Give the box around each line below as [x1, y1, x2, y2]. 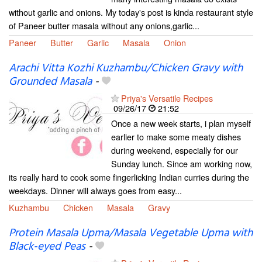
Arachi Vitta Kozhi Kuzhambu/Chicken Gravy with [9, 59, 243, 77]
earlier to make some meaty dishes [111, 130, 241, 143]
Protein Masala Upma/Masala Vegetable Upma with [9, 224, 253, 242]
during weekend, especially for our [111, 143, 238, 156]
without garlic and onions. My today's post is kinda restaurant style [9, 5, 253, 18]
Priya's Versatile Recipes [121, 91, 213, 104]
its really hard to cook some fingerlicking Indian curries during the [9, 170, 249, 183]
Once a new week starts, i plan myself [111, 116, 251, 129]
